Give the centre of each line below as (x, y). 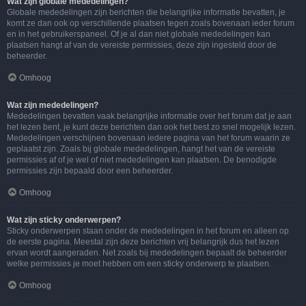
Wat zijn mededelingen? (53, 105)
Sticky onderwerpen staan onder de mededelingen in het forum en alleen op (148, 231)
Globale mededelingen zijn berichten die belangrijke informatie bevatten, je (146, 12)
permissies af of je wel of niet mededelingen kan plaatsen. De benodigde (142, 160)
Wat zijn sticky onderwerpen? (64, 220)
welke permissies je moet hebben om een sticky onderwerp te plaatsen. (139, 264)
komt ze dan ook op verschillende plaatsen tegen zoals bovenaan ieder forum (151, 23)
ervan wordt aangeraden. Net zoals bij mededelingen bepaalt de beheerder (147, 253)
